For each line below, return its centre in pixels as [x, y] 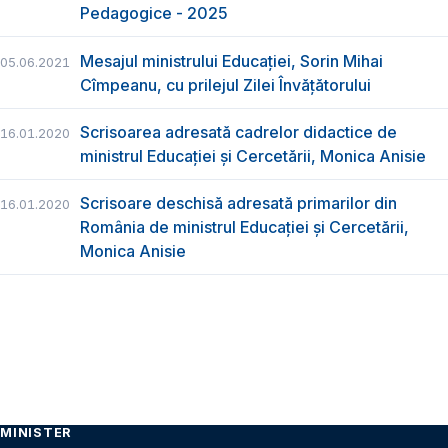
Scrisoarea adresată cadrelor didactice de [238, 131]
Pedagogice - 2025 [154, 13]
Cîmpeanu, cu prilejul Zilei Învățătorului [225, 84]
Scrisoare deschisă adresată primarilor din [238, 203]
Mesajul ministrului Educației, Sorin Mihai [231, 60]
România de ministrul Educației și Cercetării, [244, 227]
